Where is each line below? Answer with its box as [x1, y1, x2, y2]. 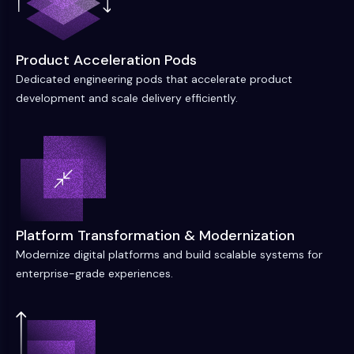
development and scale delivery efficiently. [16, 91, 238, 105]
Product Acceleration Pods [16, 51, 197, 70]
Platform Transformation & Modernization [16, 226, 295, 245]
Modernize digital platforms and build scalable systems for [16, 247, 322, 262]
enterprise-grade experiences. [16, 266, 173, 281]
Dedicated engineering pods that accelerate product [16, 72, 292, 86]
